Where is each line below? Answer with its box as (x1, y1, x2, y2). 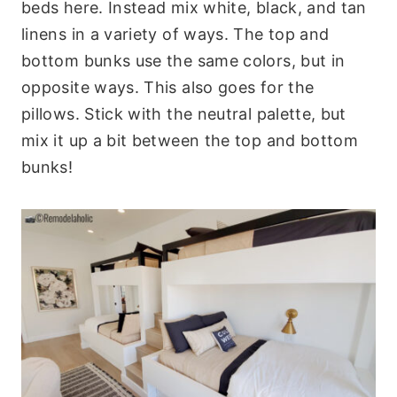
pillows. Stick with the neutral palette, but (21, 104, 346, 123)
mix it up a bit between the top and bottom (21, 130, 359, 150)
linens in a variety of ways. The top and (21, 24, 330, 43)
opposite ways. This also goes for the (21, 77, 315, 97)
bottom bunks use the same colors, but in (21, 51, 346, 70)
